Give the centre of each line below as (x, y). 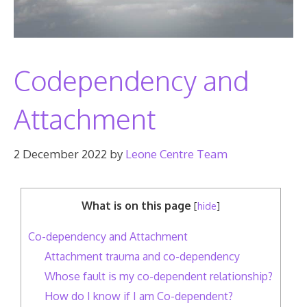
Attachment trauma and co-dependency (143, 256)
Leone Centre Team (176, 153)
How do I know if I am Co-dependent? (139, 295)
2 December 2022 (60, 153)
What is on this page (137, 205)
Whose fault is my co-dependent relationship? (159, 275)
